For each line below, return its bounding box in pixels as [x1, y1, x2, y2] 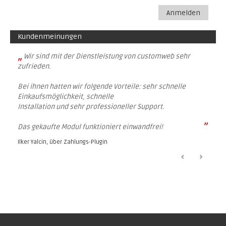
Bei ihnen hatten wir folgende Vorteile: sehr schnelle [18, 82, 186, 91]
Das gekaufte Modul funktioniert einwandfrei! [18, 123, 163, 131]
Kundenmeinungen [18, 32, 82, 41]
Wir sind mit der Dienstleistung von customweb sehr [24, 52, 190, 61]
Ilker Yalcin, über [18, 139, 64, 145]
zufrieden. [18, 62, 51, 71]
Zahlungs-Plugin [64, 139, 107, 145]
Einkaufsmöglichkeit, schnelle [18, 92, 114, 101]
